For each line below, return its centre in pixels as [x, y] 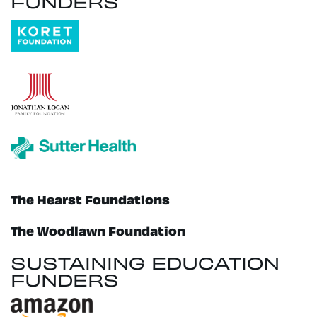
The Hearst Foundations [90, 198]
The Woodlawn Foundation [98, 230]
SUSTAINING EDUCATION [145, 262]
